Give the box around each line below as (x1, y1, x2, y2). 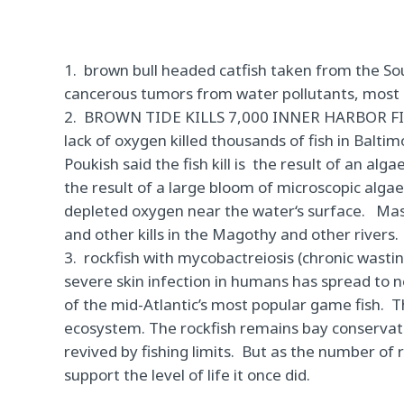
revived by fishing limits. (64, 341, 235, 362)
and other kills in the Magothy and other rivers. (64, 224, 399, 244)
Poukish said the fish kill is (64, 153, 246, 174)
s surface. (297, 200, 377, 221)
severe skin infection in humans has (64, 271, 322, 291)
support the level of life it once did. (64, 364, 311, 385)
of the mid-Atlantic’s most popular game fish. (64, 294, 385, 315)
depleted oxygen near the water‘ (64, 200, 298, 221)
